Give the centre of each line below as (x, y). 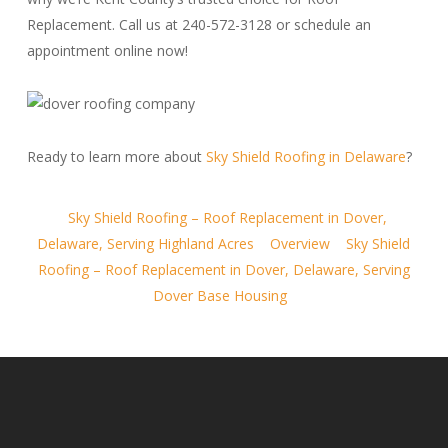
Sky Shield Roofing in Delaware (305, 156)
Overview (300, 243)
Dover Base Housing (219, 295)
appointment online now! (107, 50)
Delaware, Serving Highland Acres (146, 243)
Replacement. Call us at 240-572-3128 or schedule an (198, 24)
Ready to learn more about (116, 156)
